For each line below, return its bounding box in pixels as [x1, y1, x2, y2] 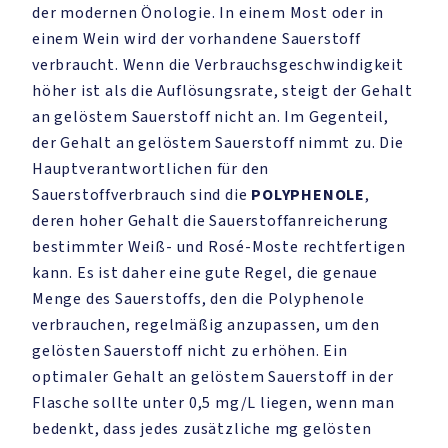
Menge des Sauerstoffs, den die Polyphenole [32, 288, 365, 310]
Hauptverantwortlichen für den [32, 158, 270, 180]
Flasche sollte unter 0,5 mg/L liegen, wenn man [32, 392, 395, 414]
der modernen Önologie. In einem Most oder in [32, 2, 385, 24]
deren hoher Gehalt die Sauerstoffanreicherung [32, 210, 389, 232]
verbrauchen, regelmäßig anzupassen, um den [32, 314, 380, 336]
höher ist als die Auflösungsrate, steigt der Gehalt [32, 80, 413, 102]
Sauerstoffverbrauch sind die [32, 184, 252, 206]
